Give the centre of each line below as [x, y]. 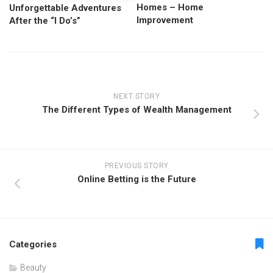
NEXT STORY [136, 97]
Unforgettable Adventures [65, 8]
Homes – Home [170, 8]
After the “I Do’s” [45, 21]
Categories [33, 245]
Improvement [165, 20]
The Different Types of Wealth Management [136, 110]
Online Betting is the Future [136, 179]
